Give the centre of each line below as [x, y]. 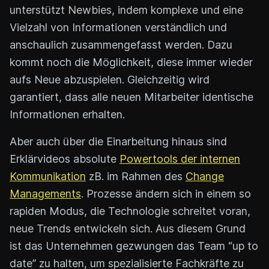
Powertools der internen [180, 159]
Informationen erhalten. [67, 114]
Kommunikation [48, 176]
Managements [45, 193]
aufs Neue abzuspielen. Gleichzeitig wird [110, 79]
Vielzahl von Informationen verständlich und [118, 27]
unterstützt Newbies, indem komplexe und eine [126, 10]
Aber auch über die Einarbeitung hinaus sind [118, 141]
